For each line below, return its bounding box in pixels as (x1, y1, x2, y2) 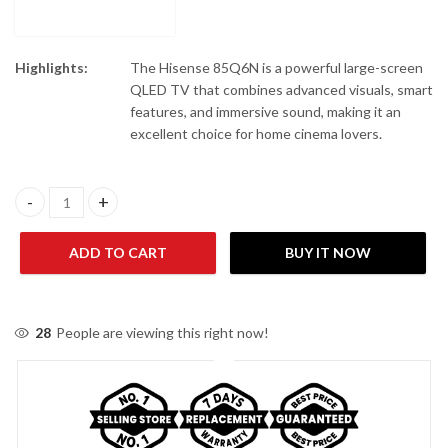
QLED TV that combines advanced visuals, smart (130, 80, 433, 98)
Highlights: (15, 58, 88, 76)
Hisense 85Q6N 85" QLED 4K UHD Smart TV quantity (14, 202, 367, 220)
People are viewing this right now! (56, 323, 270, 341)
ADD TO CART (69, 243, 167, 261)
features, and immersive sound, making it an (130, 102, 401, 120)
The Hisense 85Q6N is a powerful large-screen (130, 58, 423, 76)
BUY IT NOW (285, 243, 371, 261)
